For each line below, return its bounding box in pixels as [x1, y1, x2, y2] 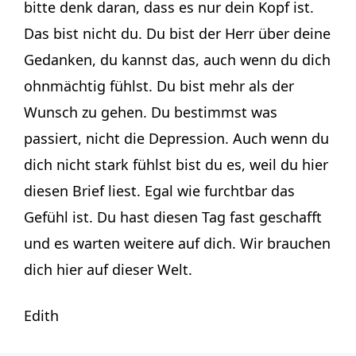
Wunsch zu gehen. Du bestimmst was [24, 102, 277, 122]
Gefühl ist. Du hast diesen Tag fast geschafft [24, 207, 322, 226]
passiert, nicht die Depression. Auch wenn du [24, 128, 329, 148]
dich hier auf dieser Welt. [24, 259, 192, 279]
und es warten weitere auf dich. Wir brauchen [24, 233, 331, 253]
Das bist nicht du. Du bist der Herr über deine [24, 23, 331, 43]
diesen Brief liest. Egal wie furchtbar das [24, 180, 295, 200]
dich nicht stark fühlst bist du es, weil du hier [24, 154, 328, 174]
